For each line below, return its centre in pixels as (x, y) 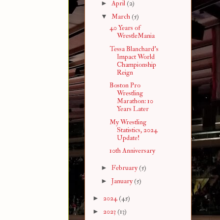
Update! (128, 137)
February (125, 167)
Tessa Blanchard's (134, 49)
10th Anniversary (132, 151)
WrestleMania (136, 36)
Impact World (136, 56)
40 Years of (125, 28)
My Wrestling (128, 122)
